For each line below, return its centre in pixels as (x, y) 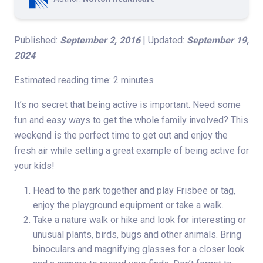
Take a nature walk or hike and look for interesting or (139, 220)
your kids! (34, 166)
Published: (37, 41)
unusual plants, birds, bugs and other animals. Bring (137, 235)
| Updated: (163, 41)
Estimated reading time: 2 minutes (84, 80)
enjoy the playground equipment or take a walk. (128, 205)
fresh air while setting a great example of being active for (131, 151)
